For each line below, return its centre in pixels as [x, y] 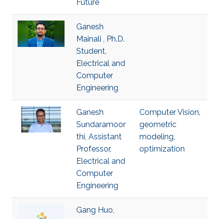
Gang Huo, [95, 210]
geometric [158, 124]
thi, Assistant [99, 137]
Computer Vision [169, 112]
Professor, [94, 149]
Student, [91, 51]
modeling [156, 137]
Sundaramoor [101, 124]
